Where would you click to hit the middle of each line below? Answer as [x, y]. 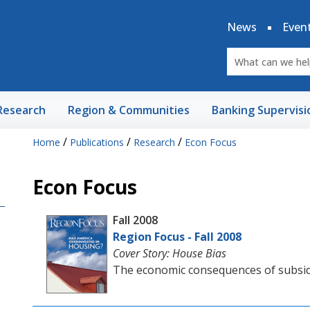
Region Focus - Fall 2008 [177, 237]
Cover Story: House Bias [169, 253]
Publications [97, 142]
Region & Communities [129, 110]
